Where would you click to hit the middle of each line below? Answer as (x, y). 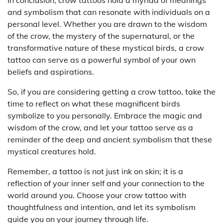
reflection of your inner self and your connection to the (106, 183)
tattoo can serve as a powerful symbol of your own (102, 59)
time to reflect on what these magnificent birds (94, 103)
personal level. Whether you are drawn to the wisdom (107, 24)
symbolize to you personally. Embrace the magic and (105, 115)
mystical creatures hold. (52, 151)
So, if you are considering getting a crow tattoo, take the (111, 91)
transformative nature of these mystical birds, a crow (106, 48)
